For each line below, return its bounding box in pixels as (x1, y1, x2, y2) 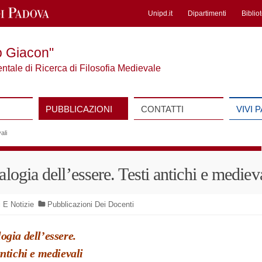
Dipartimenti (188, 9, 226, 18)
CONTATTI (140, 104, 184, 114)
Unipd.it (148, 9, 173, 18)
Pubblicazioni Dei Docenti (47, 199, 134, 209)
